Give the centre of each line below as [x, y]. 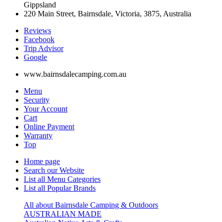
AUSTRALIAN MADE [63, 214]
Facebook [39, 39]
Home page [42, 161]
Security [37, 100]
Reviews [37, 30]
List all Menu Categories [62, 179]
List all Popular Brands [60, 188]
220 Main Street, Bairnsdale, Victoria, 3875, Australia [108, 13]
